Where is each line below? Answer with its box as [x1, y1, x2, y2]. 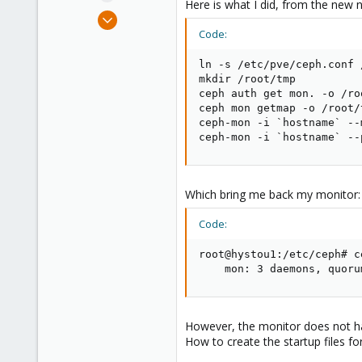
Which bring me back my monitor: [185, 187, 360, 202]
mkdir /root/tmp [199, 73, 296, 85]
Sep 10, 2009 [107, 6, 168, 21]
